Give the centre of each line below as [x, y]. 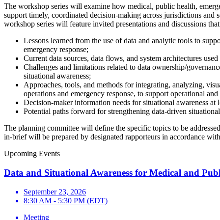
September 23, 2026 [55, 192]
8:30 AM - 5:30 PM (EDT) [66, 200]
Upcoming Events [32, 154]
